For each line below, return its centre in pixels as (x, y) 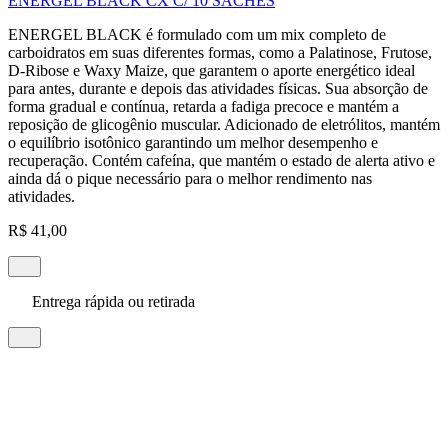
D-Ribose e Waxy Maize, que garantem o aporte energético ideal (211, 70)
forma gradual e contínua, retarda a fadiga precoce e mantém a (203, 106)
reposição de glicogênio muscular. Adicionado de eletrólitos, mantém (224, 124)
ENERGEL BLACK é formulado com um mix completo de (197, 34)
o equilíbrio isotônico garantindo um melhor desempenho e (193, 142)
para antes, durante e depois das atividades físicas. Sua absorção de (218, 88)
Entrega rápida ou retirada (111, 301)
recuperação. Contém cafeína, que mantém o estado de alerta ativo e (221, 160)
